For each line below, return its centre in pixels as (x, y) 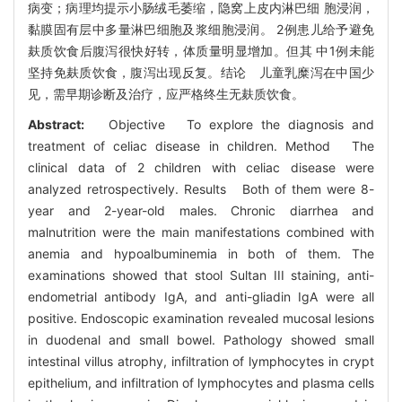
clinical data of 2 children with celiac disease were (201, 168)
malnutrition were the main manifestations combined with (201, 232)
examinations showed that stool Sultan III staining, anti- (201, 275)
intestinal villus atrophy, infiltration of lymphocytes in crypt (201, 362)
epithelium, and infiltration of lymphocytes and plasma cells (201, 383)
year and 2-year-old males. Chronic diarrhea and (201, 211)
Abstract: (60, 125)
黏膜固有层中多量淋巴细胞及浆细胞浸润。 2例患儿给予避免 (201, 30)
